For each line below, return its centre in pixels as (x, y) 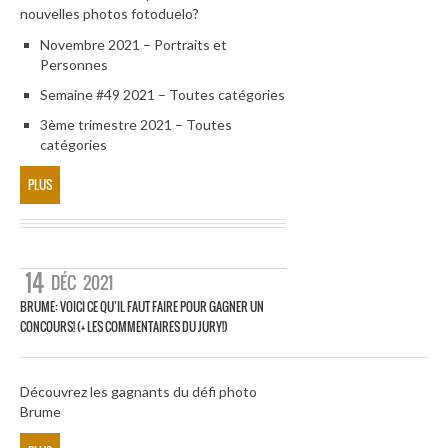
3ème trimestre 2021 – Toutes (136, 125)
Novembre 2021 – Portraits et (133, 45)
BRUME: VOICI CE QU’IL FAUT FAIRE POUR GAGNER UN (142, 306)
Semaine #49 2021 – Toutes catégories (162, 95)
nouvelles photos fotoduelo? (109, 13)
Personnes (74, 65)
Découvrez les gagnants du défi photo (138, 391)
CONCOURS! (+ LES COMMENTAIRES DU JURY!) (124, 326)
